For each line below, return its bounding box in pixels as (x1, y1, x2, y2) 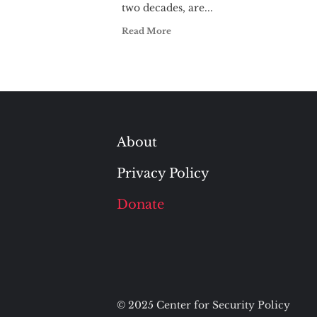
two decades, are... (122, 1, 213, 14)
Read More (122, 25, 171, 36)
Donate (116, 197, 164, 212)
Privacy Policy (116, 166, 209, 181)
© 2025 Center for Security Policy (116, 299, 290, 311)
